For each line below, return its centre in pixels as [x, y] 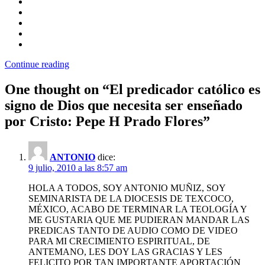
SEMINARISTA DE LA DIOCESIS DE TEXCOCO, [131, 198]
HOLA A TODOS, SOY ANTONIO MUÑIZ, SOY [127, 188]
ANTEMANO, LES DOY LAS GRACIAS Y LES [125, 251]
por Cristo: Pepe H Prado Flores [104, 121]
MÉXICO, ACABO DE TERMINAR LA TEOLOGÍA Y [138, 209]
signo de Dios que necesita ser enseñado [124, 105]
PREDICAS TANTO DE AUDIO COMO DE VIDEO [133, 230]
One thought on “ [57, 89]
